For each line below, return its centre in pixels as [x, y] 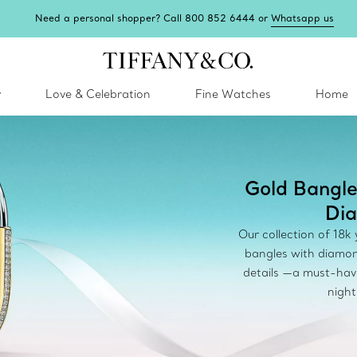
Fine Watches [233, 94]
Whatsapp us [303, 18]
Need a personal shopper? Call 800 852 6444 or [153, 18]
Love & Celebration [98, 94]
